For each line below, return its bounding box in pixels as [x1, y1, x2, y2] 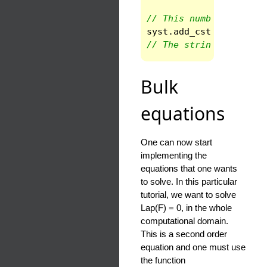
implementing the [141, 150, 207, 161]
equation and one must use [141, 242, 246, 253]
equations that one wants [141, 163, 237, 174]
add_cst [173, 26, 211, 38]
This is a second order [141, 229, 227, 240]
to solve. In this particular [141, 176, 237, 187]
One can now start [141, 137, 212, 148]
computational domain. [141, 216, 228, 226]
